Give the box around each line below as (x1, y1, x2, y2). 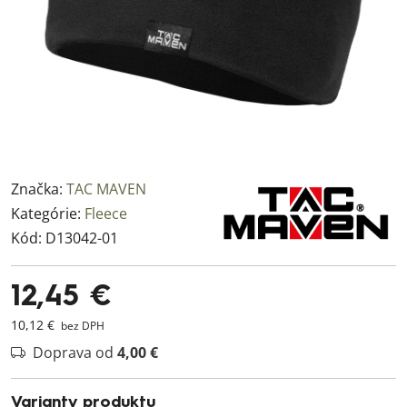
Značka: (11, 179, 66, 199)
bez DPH (58, 318, 104, 333)
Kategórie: (11, 203, 84, 223)
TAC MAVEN (66, 179, 146, 199)
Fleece (84, 203, 127, 223)
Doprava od (33, 342, 117, 362)
